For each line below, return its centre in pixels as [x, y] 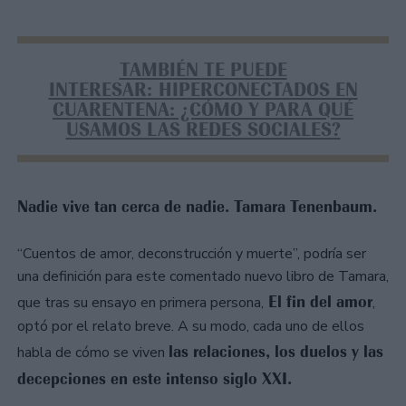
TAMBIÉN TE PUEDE [203, 69]
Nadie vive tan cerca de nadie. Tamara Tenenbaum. [197, 207]
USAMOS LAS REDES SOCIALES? [203, 129]
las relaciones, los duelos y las [276, 351]
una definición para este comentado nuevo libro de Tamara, [203, 276]
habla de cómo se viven [93, 352]
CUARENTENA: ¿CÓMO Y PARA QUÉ [203, 109]
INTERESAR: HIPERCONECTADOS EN [203, 89]
